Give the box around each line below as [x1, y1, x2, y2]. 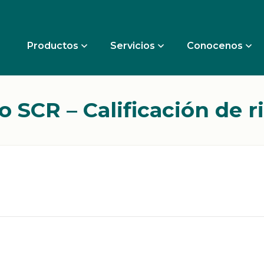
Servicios [110, 40, 155, 51]
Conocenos [186, 40, 243, 51]
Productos [27, 40, 78, 51]
